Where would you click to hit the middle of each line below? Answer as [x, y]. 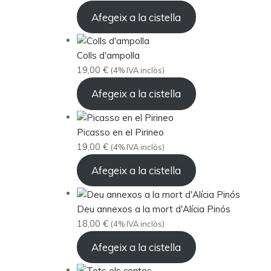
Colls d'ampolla [108, 56]
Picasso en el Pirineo [120, 132]
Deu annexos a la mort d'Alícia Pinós [154, 209]
